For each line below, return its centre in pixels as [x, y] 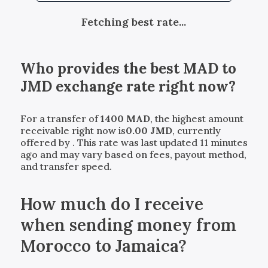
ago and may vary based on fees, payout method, [133, 154]
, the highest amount [197, 118]
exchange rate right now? [144, 86]
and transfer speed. [66, 166]
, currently [196, 130]
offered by [46, 142]
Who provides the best [101, 68]
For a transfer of [60, 118]
